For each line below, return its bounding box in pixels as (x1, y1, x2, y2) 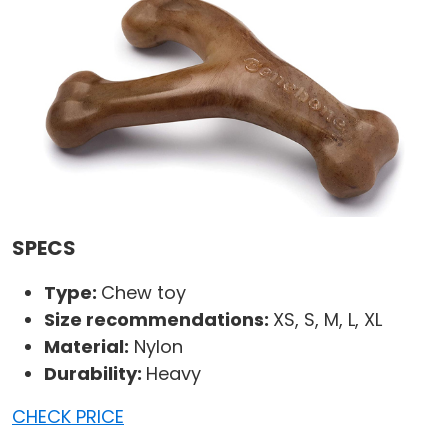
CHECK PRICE (12, 404, 124, 430)
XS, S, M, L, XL (273, 307, 382, 333)
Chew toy (101, 280, 186, 306)
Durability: (44, 361, 146, 387)
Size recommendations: (44, 307, 273, 333)
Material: (44, 334, 129, 360)
